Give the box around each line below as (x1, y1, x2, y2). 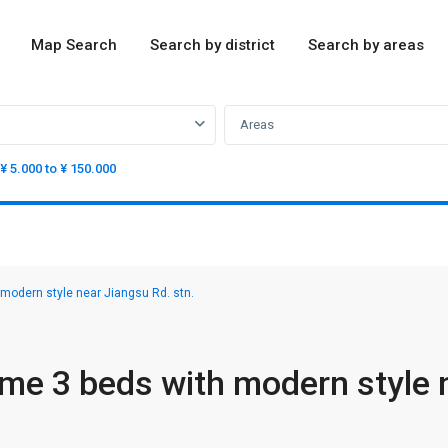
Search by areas (308, 36, 425, 54)
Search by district (150, 36, 276, 54)
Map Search (31, 36, 118, 54)
